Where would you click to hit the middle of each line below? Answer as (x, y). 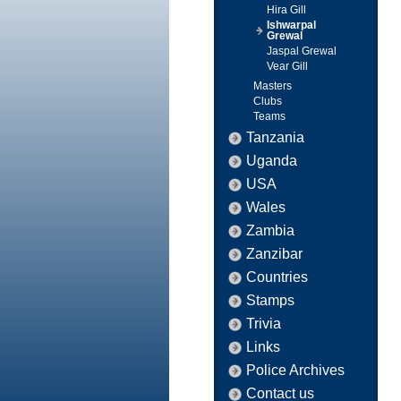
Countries (277, 277)
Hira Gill (286, 10)
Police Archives (295, 370)
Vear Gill (287, 66)
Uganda (272, 161)
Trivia (264, 324)
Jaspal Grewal (302, 51)
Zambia (270, 230)
